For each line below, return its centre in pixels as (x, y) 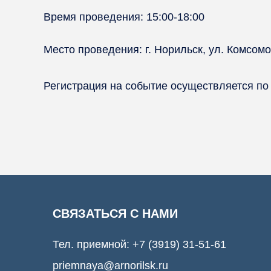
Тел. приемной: (93, 244)
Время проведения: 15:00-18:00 (124, 17)
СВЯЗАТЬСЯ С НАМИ (115, 214)
